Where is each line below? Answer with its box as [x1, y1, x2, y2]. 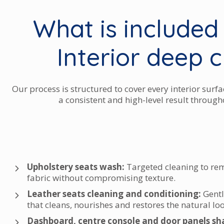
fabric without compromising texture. [27, 172, 175, 183]
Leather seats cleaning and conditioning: [27, 188, 201, 199]
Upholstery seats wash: [27, 161, 124, 172]
